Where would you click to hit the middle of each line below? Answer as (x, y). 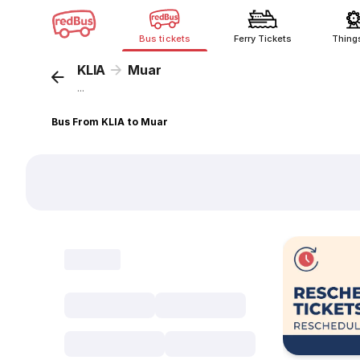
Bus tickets (165, 39)
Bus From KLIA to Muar (110, 122)
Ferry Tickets (263, 39)
